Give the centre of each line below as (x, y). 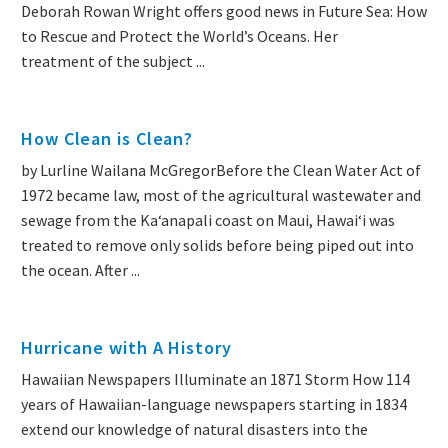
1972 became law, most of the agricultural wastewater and (221, 195)
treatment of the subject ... (113, 61)
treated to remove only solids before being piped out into (217, 245)
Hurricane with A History (126, 348)
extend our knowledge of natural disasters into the (194, 429)
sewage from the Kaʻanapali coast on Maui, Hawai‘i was (208, 220)
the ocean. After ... (80, 270)
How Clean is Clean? (107, 139)
